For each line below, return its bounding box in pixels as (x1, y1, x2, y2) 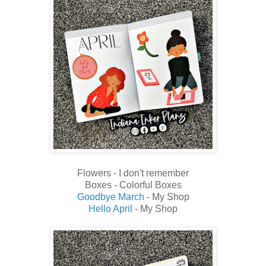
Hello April (88, 204, 132, 214)
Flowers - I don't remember (77, 168, 189, 179)
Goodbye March (77, 192, 144, 202)
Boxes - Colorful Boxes (84, 180, 182, 191)
